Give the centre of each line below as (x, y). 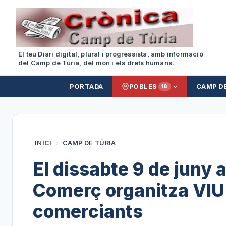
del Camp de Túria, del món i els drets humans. (96, 63)
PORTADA (87, 87)
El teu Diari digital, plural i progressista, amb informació (111, 54)
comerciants (88, 211)
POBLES (143, 87)
